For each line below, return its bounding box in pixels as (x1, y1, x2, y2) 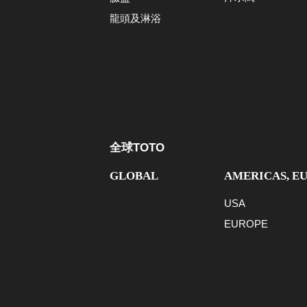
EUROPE (224, 218, 268, 230)
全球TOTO (110, 141, 164, 155)
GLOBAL (110, 169, 158, 183)
